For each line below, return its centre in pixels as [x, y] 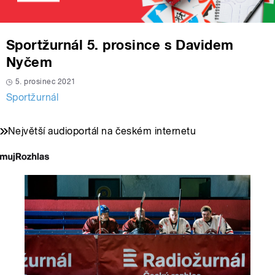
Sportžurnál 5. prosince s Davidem [120, 45]
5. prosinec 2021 [46, 82]
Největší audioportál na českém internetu [102, 131]
